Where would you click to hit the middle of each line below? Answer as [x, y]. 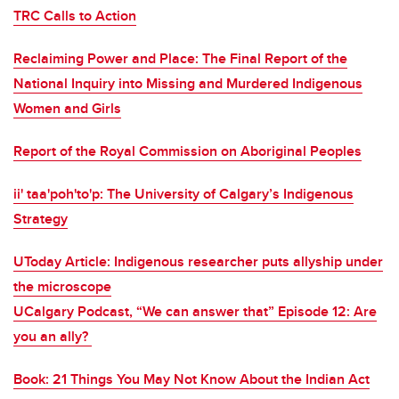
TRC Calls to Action [75, 16]
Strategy [41, 219]
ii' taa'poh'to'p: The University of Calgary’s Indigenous [183, 194]
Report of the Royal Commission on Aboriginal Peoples [187, 151]
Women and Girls [67, 109]
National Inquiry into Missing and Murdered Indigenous [188, 84]
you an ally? [53, 337]
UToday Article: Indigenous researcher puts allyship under [198, 262]
